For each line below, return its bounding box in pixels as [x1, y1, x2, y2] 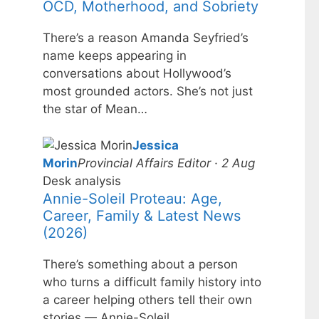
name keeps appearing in [43, 48, 187, 63]
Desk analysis [43, 173, 121, 188]
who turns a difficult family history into [43, 274, 261, 289]
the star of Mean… [43, 102, 147, 116]
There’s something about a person [43, 256, 238, 271]
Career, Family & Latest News [43, 206, 241, 224]
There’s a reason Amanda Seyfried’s [43, 31, 249, 45]
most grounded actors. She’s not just [43, 84, 253, 98]
